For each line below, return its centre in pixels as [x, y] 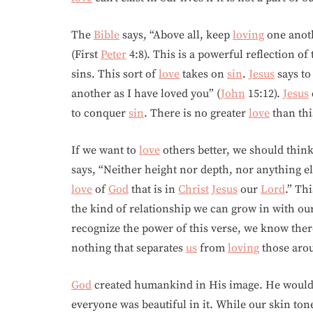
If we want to [105, 150]
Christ [194, 189]
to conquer [100, 113]
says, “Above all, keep [176, 35]
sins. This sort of [115, 74]
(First [86, 54]
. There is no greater [196, 113]
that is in [153, 189]
